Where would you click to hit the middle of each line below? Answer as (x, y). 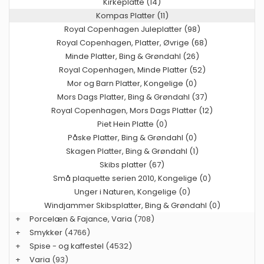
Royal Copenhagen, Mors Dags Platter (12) (132, 111)
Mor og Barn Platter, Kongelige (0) (132, 84)
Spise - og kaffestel (67, 246)
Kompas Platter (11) (132, 16)
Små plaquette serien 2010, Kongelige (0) (132, 179)
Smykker (46, 233)
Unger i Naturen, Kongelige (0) (132, 192)
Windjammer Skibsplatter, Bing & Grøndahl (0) (132, 206)
